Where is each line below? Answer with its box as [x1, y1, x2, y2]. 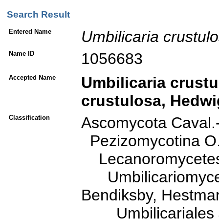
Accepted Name [9, 73, 56, 81]
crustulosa [81, 91, 161, 109]
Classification [9, 113, 50, 121]
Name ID [9, 49, 34, 57]
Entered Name [9, 27, 51, 35]
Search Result [7, 9, 70, 20]
